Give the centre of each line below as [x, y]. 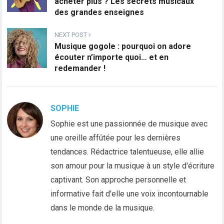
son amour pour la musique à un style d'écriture [133, 166]
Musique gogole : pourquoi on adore [123, 46]
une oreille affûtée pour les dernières [116, 138]
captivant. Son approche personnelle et [118, 180]
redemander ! [80, 68]
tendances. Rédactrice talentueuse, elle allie [127, 152]
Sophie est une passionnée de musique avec [129, 124]
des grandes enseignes [99, 12]
